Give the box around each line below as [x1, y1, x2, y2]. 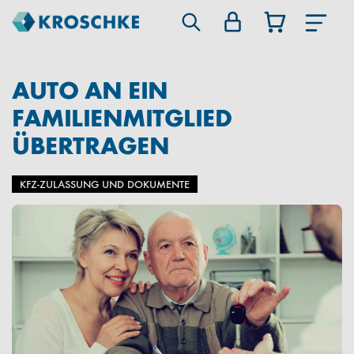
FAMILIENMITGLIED [12, 100, 232, 133]
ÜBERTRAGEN [12, 128, 169, 160]
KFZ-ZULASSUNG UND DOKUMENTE [20, 176, 190, 191]
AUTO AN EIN [12, 73, 168, 105]
